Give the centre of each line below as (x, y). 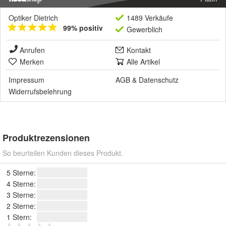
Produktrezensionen (46, 138)
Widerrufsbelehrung (40, 92)
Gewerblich (145, 30)
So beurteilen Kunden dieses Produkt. (63, 153)
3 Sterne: (21, 195)
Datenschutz (159, 80)
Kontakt (139, 50)
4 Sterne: (21, 184)
